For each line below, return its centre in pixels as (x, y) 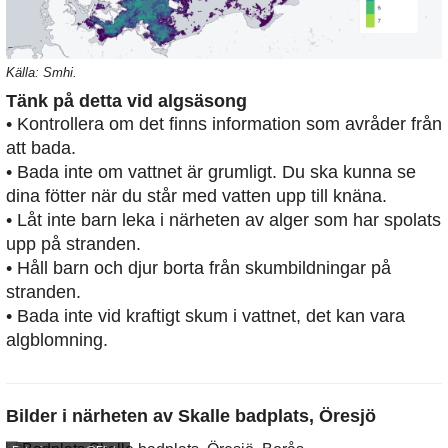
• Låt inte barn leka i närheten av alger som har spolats (223, 219)
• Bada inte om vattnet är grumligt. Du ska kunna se (211, 171)
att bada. (41, 147)
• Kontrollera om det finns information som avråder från (224, 123)
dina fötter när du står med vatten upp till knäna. (196, 195)
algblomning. (57, 339)
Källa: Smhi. (41, 72)
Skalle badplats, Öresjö (277, 415)
